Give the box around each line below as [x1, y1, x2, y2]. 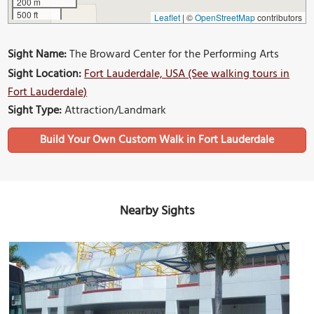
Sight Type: [8, 101, 62, 120]
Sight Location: [8, 64, 82, 83]
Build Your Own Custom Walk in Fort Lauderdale [40, 130, 274, 149]
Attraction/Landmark [62, 101, 167, 120]
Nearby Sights [120, 200, 194, 221]
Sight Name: [8, 45, 67, 64]
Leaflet [153, 11, 180, 23]
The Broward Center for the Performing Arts [67, 45, 280, 64]
